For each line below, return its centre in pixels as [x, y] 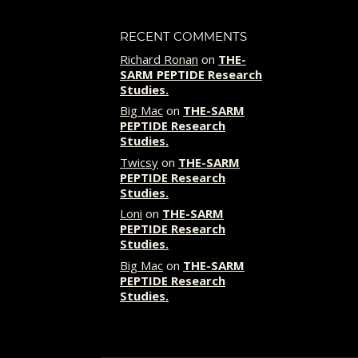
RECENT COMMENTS [183, 36]
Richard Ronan [159, 59]
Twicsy [139, 162]
